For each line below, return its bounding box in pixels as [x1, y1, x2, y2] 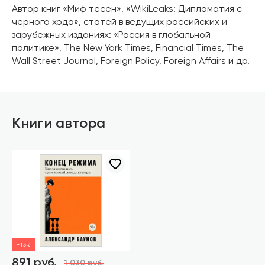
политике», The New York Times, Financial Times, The [12, 44, 244, 53]
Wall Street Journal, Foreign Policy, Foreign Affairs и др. [12, 57, 250, 66]
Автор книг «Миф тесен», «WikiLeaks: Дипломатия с [12, 5, 242, 14]
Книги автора [12, 117, 105, 131]
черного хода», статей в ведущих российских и [12, 18, 227, 27]
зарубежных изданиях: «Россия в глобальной [12, 31, 211, 40]
